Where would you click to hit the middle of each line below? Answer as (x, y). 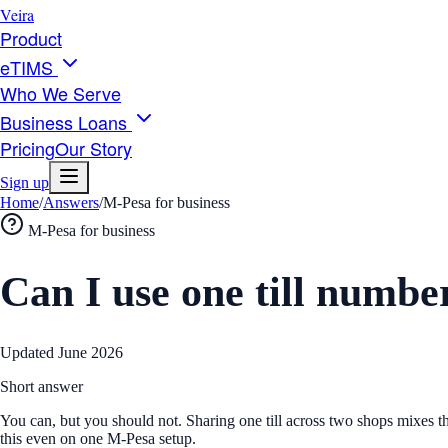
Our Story (93, 148)
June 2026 (90, 353)
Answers (71, 202)
